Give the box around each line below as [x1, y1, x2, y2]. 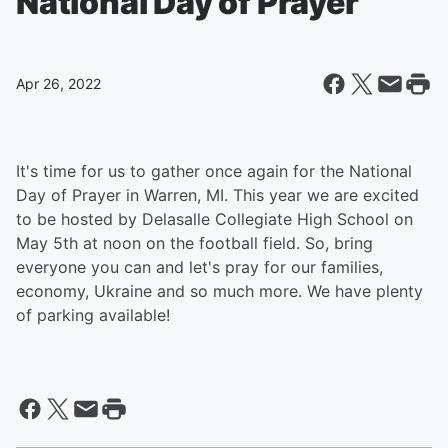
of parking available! [16, 305, 170, 325]
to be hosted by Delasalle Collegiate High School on [16, 209, 413, 229]
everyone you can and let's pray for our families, [16, 257, 383, 277]
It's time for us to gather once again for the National [16, 161, 412, 181]
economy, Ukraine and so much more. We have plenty [16, 281, 423, 301]
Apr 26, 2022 [16, 75, 101, 92]
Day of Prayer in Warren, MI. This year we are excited [16, 185, 419, 205]
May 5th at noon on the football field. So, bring [16, 233, 373, 253]
